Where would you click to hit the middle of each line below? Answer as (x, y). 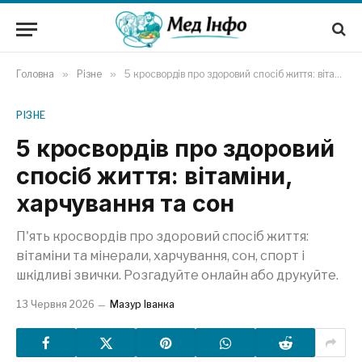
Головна (35, 74)
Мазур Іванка (142, 304)
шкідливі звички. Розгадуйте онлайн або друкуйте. (177, 275)
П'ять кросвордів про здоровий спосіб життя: (162, 236)
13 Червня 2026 (55, 304)
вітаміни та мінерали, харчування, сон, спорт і (160, 256)
